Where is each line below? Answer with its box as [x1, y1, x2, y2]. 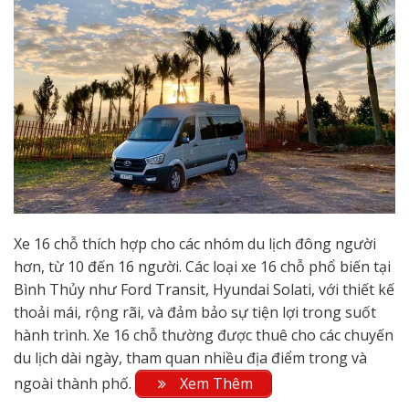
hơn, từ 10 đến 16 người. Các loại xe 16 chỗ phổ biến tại [14, 256, 391, 277]
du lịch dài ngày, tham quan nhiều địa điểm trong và [14, 347, 367, 368]
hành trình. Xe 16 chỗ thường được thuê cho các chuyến [14, 324, 393, 345]
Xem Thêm [176, 372, 253, 393]
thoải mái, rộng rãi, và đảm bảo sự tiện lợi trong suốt [14, 301, 376, 322]
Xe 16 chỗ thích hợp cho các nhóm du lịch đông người [14, 233, 376, 254]
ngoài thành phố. [14, 372, 135, 393]
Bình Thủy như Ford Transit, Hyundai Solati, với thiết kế [14, 278, 394, 299]
